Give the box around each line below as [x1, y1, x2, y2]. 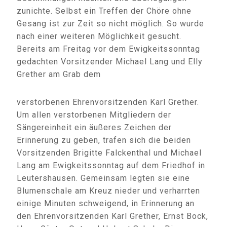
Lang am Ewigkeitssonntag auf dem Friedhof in [17, 161, 205, 170]
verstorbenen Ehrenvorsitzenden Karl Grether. [17, 97, 199, 107]
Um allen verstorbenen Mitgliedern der [17, 110, 171, 120]
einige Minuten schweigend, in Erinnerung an [17, 199, 195, 208]
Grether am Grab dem [17, 69, 101, 79]
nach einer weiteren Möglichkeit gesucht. [17, 31, 181, 41]
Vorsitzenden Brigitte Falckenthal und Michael [17, 148, 202, 158]
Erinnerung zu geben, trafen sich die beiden [17, 135, 191, 145]
